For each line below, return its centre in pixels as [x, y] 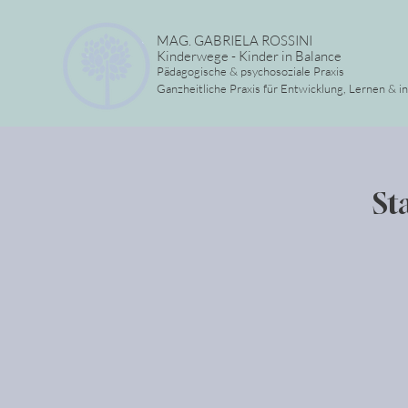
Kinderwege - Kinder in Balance [249, 56]
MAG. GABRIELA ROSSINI [235, 41]
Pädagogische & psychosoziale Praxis [250, 71]
